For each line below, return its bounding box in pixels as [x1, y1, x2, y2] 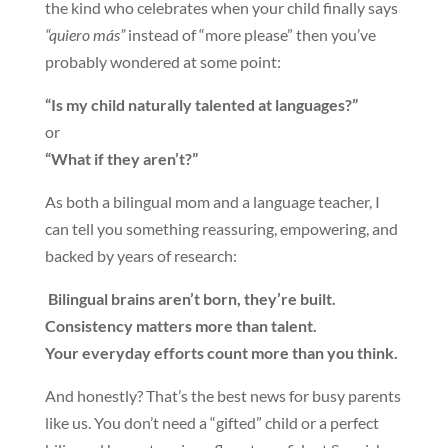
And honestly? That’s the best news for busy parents [44, 386, 401, 405]
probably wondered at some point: [44, 52, 281, 71]
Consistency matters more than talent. [44, 316, 317, 335]
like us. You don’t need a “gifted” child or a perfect [44, 413, 379, 432]
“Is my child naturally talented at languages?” [44, 95, 358, 114]
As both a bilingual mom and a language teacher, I [44, 192, 380, 211]
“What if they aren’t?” [44, 149, 198, 168]
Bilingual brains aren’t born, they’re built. [47, 289, 336, 308]
